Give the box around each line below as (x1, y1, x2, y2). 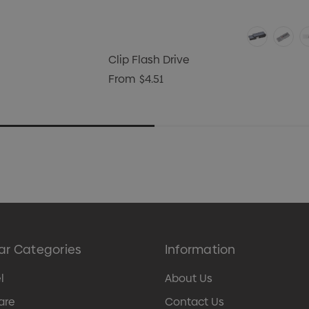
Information (164, 241, 236, 259)
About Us (164, 270, 212, 287)
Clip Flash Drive (108, 52, 190, 68)
